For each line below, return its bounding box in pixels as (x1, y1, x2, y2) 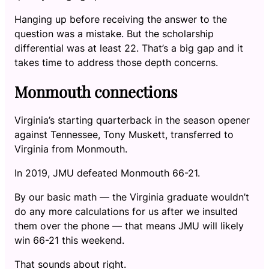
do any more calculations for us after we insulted (14, 205, 238, 218)
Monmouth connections (14, 80, 177, 101)
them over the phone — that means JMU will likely (14, 220, 244, 232)
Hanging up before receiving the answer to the (14, 13, 227, 25)
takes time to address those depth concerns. (14, 56, 218, 68)
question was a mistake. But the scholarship (14, 27, 214, 40)
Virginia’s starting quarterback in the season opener (14, 114, 250, 127)
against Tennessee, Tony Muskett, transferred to (14, 128, 234, 141)
